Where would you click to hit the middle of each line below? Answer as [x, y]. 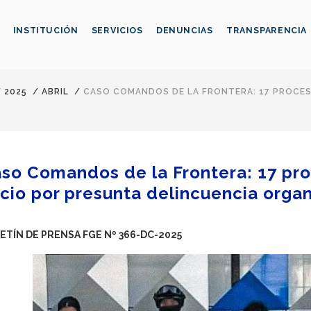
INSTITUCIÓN [45, 31]
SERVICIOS [117, 31]
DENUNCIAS [184, 31]
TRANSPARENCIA [267, 31]
